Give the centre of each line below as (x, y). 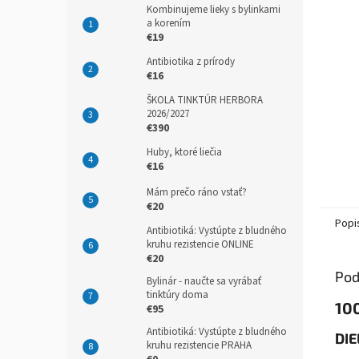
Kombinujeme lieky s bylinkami (214, 10)
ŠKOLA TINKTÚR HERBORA (205, 100)
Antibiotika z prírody (191, 62)
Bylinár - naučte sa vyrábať (204, 281)
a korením (169, 23)
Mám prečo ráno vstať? (197, 192)
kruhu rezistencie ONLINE (200, 244)
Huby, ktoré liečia (184, 152)
